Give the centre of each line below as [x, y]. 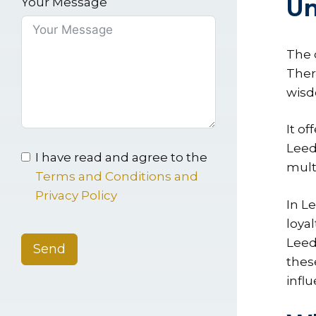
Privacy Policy [76, 196]
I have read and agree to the [121, 158]
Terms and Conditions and [117, 177]
